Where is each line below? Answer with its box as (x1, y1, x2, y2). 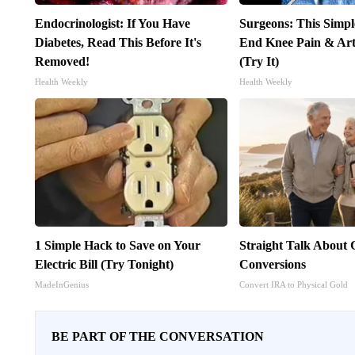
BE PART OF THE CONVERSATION (51, 330, 264, 344)
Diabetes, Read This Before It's (34, 36, 201, 50)
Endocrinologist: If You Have (34, 17, 190, 31)
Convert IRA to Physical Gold (239, 280, 349, 290)
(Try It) (239, 55, 280, 69)
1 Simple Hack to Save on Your (34, 239, 200, 253)
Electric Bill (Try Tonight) (34, 258, 174, 272)
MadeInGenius (34, 280, 89, 290)
